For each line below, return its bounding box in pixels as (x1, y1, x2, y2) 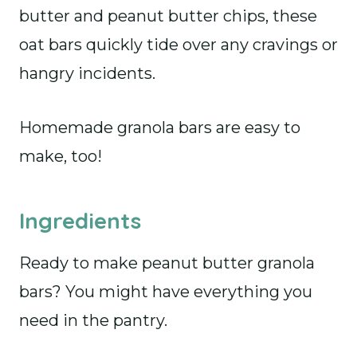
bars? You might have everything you (19, 282, 312, 301)
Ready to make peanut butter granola (19, 253, 315, 273)
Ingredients (19, 206, 141, 234)
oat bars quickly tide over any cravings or (19, 35, 338, 54)
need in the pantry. (19, 311, 167, 330)
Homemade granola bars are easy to (19, 118, 300, 137)
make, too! (19, 147, 106, 166)
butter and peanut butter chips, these (19, 6, 317, 25)
